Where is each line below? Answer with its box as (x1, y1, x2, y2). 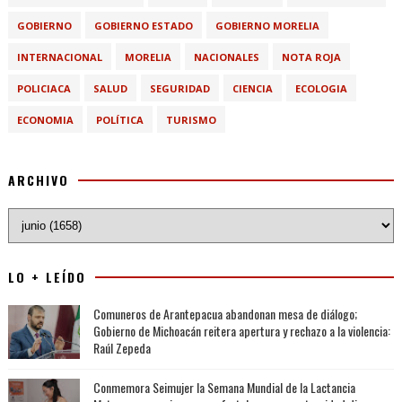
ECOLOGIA (294, 81, 347, 95)
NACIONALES (193, 49, 259, 64)
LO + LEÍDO (7, 267, 86, 286)
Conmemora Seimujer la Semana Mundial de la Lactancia (92, 377, 355, 397)
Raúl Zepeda (92, 337, 151, 357)
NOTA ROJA (281, 49, 341, 64)
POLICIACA (16, 81, 71, 95)
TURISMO (165, 112, 216, 127)
